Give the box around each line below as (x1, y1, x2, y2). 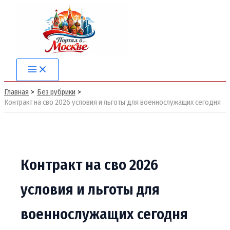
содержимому (4, 30, 48, 39)
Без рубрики (36, 87, 75, 97)
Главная (4, 87, 29, 97)
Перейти (4, 5, 30, 14)
